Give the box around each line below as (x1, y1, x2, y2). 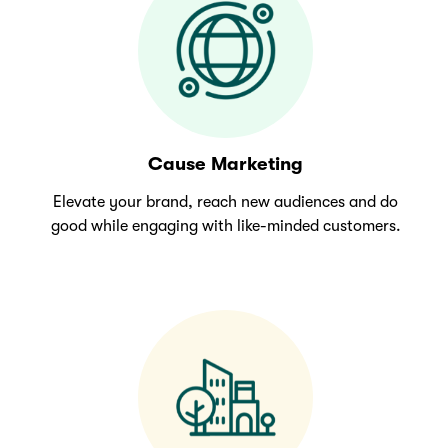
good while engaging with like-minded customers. (50, 217, 401, 236)
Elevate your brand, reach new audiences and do (53, 193, 399, 212)
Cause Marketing (148, 153, 304, 176)
